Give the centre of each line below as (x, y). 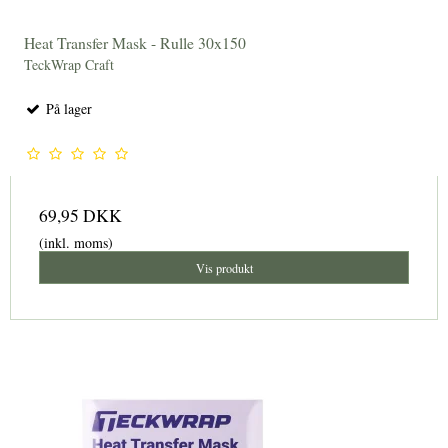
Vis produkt (224, 267)
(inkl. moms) (76, 243)
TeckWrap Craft (69, 65)
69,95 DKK (80, 216)
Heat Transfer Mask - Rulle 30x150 (135, 42)
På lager (67, 109)
